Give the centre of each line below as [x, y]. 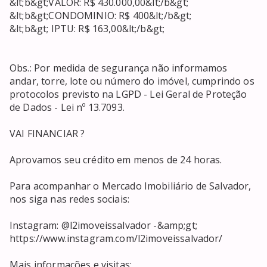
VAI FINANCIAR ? [47, 134]
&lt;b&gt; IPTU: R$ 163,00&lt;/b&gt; [87, 29]
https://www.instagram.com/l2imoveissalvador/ [116, 239]
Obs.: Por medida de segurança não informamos [119, 68]
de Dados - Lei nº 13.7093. [67, 108]
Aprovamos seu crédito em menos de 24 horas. [116, 160]
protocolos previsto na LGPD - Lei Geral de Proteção [128, 94]
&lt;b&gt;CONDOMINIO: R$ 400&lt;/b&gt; [101, 16]
